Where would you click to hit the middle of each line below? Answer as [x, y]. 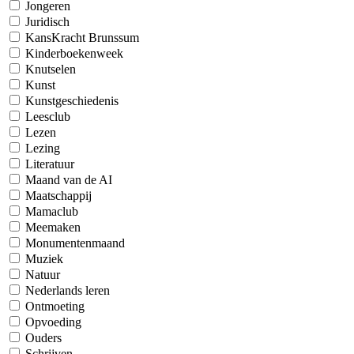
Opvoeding [53, 322]
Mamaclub [52, 211]
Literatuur [50, 164]
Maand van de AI [69, 180]
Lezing [43, 148]
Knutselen [51, 69]
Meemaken [53, 227]
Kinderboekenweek [74, 53]
